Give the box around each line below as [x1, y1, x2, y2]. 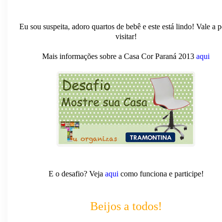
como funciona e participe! [118, 169, 204, 178]
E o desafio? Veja [48, 169, 105, 178]
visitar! [115, 32, 137, 41]
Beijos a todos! [90, 199, 162, 213]
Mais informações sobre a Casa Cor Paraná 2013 [42, 52, 196, 60]
